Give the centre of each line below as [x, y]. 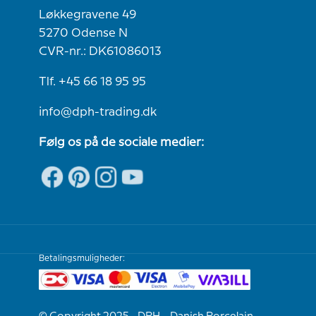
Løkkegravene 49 [87, 15]
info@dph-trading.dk [98, 113]
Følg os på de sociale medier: [121, 143]
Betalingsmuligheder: [82, 259]
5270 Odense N [83, 34]
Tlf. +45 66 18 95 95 [92, 82]
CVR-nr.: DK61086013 [100, 52]
